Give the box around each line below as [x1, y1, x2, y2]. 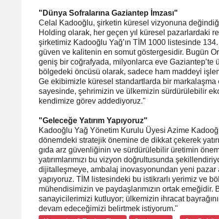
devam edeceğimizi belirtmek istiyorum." [39, 204, 178, 213]
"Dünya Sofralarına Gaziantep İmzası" [39, 8, 178, 17]
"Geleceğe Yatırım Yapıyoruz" [39, 116, 148, 125]
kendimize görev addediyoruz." [39, 96, 146, 105]
